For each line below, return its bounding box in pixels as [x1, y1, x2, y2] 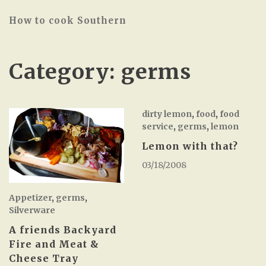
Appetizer [9, 192, 52, 204]
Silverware [9, 205, 55, 216]
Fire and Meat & [9, 238, 99, 251]
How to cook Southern [9, 15, 126, 26]
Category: [9, 58, 121, 85]
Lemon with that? [142, 140, 238, 152]
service [142, 121, 173, 132]
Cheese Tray [9, 252, 78, 265]
